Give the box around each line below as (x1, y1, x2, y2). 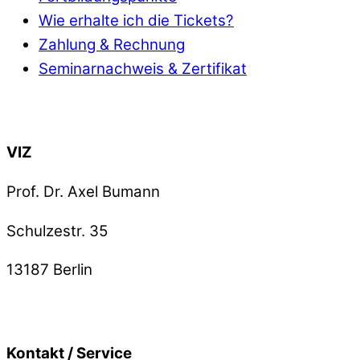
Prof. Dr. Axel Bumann (6, 182, 160, 201)
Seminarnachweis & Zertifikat (39, 59, 247, 79)
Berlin (49, 260, 92, 280)
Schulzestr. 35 (6, 221, 108, 240)
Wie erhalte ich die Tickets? (39, 11, 234, 31)
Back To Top (6, 99, 94, 118)
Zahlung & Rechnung (39, 35, 185, 55)
